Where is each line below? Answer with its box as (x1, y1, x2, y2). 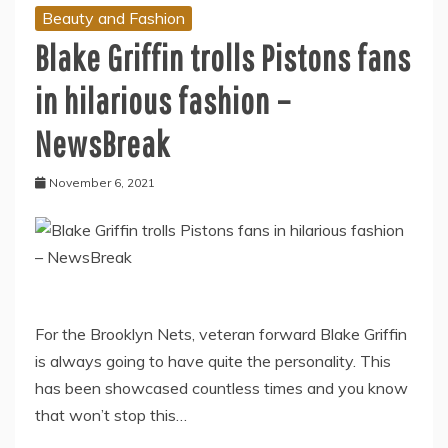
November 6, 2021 (49, 175, 155, 191)
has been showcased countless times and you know (35, 378, 408, 399)
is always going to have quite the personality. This (35, 351, 391, 372)
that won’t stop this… (35, 405, 187, 426)
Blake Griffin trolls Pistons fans (35, 37, 411, 79)
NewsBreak (35, 123, 170, 165)
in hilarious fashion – (35, 80, 291, 122)
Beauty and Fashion (42, 8, 185, 29)
